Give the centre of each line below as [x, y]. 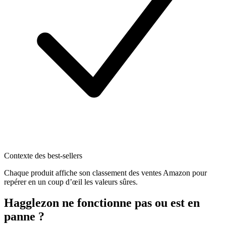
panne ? [24, 217]
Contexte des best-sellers [43, 155]
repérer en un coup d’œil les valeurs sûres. [71, 182]
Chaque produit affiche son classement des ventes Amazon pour [105, 173]
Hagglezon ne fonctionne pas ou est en [102, 203]
